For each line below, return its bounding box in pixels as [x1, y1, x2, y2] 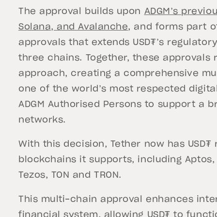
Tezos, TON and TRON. [18, 171, 125, 180]
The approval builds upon [18, 7, 144, 16]
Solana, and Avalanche [18, 23, 128, 31]
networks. [18, 116, 66, 124]
